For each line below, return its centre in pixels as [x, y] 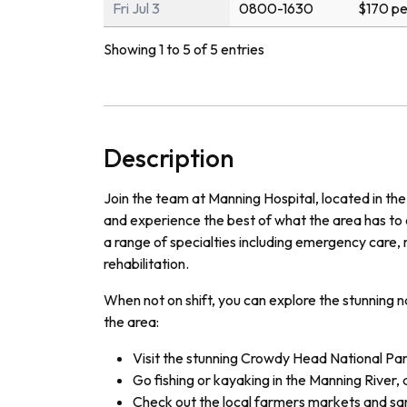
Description [169, 158]
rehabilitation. [146, 264]
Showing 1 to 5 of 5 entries [184, 50]
